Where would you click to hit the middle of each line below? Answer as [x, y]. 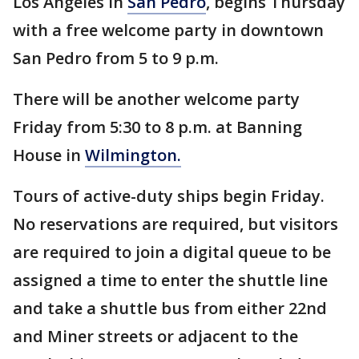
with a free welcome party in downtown [168, 30]
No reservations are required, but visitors [175, 224]
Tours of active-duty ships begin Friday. [169, 196]
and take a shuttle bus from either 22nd [170, 308]
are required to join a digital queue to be [172, 252]
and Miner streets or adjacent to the [155, 336]
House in [49, 155]
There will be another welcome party [156, 99]
